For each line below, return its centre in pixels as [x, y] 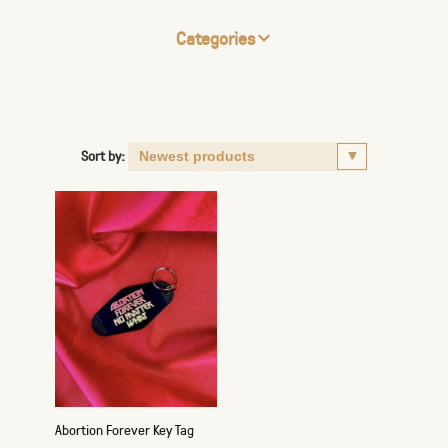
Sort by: [102, 155]
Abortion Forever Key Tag [124, 429]
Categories [215, 38]
